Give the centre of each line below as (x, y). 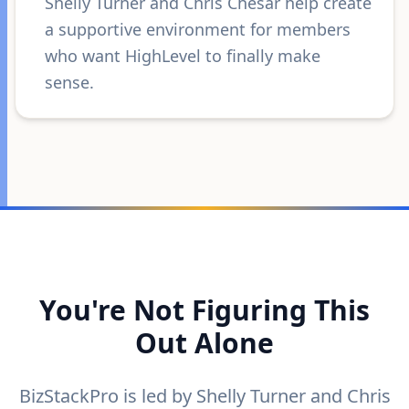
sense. (69, 82)
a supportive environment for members (198, 29)
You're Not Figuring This (204, 310)
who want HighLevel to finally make (183, 56)
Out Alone (204, 343)
